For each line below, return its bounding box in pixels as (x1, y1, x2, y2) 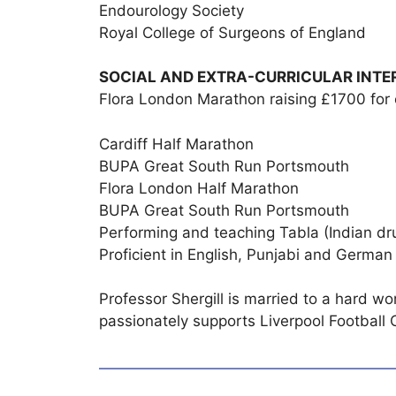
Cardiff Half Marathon (99, 134, 254, 153)
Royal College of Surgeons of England (99, 23, 366, 42)
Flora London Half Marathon (99, 179, 299, 197)
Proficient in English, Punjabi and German (99, 245, 392, 263)
